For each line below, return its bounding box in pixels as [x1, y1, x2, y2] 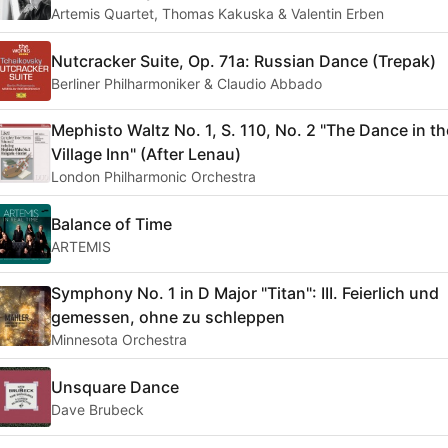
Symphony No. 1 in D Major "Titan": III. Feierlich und [51, 283, 439, 304]
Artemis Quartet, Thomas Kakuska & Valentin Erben [51, 5, 384, 23]
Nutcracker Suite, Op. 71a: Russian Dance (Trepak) [51, 50, 436, 71]
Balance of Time [51, 213, 172, 234]
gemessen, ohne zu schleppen [51, 307, 285, 328]
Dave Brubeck [51, 400, 144, 418]
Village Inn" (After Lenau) [51, 144, 241, 165]
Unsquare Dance [51, 376, 179, 397]
